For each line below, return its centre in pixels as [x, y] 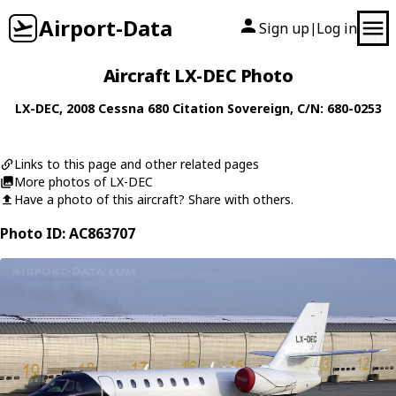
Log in [337, 28]
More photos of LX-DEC [84, 182]
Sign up [284, 28]
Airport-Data [106, 28]
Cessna [121, 108]
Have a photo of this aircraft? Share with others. [154, 199]
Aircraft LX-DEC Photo [198, 76]
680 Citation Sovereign [218, 108]
